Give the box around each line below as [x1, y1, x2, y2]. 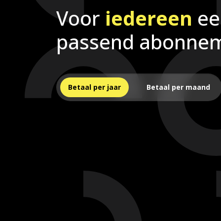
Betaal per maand [147, 82, 210, 92]
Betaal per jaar [68, 82, 121, 92]
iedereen [105, 4, 197, 32]
